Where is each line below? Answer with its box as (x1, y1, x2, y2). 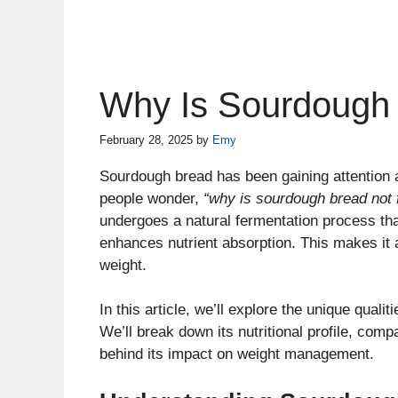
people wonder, (99, 189, 203, 207)
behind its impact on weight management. (99, 346, 374, 363)
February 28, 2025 (99, 133, 193, 147)
